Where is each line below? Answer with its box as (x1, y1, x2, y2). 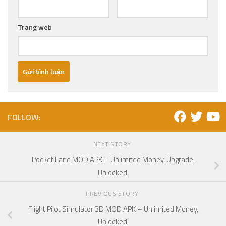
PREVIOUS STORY (86, 188, 140, 198)
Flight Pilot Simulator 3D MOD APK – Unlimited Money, (28, 203, 198, 215)
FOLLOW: (8, 111, 41, 124)
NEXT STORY (93, 139, 133, 149)
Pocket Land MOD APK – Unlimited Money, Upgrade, (31, 153, 195, 165)
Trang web (18, 22, 52, 33)
